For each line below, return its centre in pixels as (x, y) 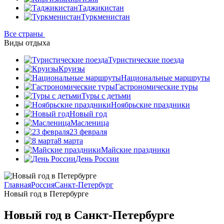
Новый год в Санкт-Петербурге (89, 215)
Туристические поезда (146, 60)
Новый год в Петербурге (46, 194)
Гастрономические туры (156, 87)
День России (97, 159)
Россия (43, 185)
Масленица (90, 123)
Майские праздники (135, 150)
